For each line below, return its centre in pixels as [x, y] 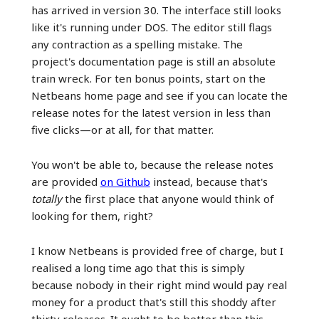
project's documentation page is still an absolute [153, 61]
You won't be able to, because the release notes [152, 164]
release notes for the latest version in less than [151, 112]
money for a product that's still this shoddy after [153, 302]
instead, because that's [209, 181]
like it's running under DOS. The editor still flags [151, 27]
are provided [66, 181]
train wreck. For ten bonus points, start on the [148, 78]
